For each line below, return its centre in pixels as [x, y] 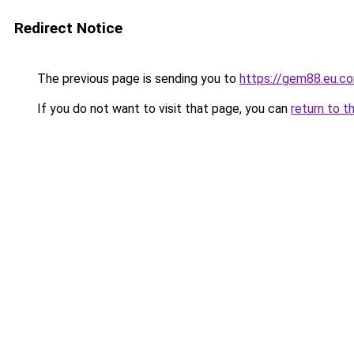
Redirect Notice [68, 28]
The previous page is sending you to [137, 79]
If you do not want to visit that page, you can [162, 109]
